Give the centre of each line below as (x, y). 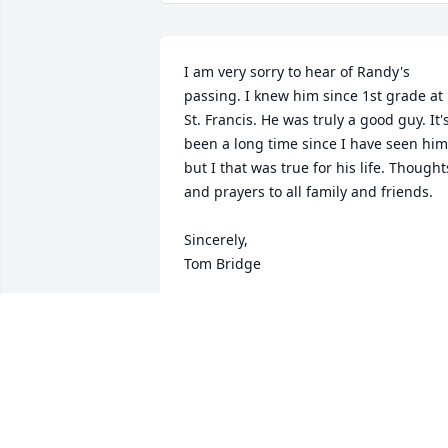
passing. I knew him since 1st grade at (313, 95)
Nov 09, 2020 (227, 329)
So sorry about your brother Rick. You (308, 429)
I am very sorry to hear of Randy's (297, 71)
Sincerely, (216, 239)
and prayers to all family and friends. (308, 191)
